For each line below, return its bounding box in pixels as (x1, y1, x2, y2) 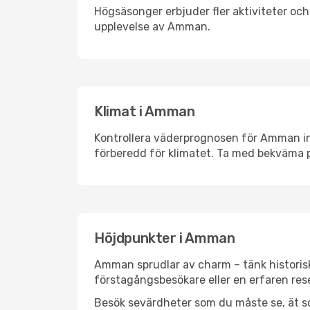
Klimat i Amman (94, 103, 195, 120)
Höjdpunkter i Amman (94, 230, 235, 246)
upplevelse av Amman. (94, 20, 210, 33)
